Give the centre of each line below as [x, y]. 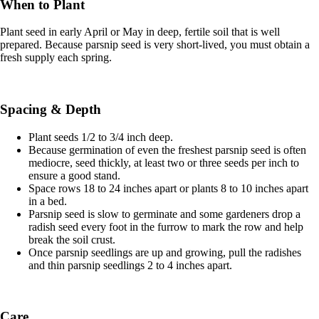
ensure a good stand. [74, 175]
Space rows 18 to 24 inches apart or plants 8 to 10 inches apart [168, 188]
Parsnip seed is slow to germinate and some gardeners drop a [164, 214]
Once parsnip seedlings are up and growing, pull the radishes [165, 252]
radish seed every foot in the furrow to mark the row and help [166, 226]
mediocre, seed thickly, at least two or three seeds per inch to [164, 162]
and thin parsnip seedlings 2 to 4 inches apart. [130, 265]
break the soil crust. [72, 239]
